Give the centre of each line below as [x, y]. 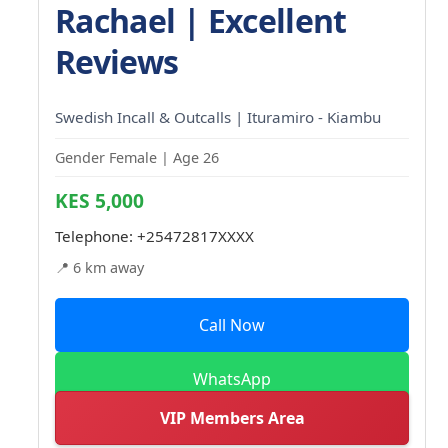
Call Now [232, 324]
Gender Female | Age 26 [137, 157]
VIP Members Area [232, 417]
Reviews [117, 61]
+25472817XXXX [195, 235]
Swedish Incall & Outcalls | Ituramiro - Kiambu [218, 116]
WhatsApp [232, 378]
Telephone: [96, 235]
